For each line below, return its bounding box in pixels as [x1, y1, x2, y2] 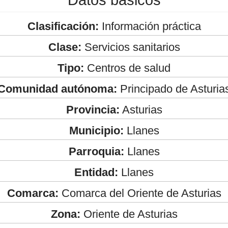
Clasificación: [27, 19, 99, 33]
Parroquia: [68, 145, 124, 158]
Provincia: [66, 103, 120, 116]
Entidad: [74, 165, 118, 179]
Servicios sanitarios [81, 40, 180, 53]
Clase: [48, 40, 81, 53]
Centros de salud [84, 61, 170, 74]
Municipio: [69, 124, 124, 137]
